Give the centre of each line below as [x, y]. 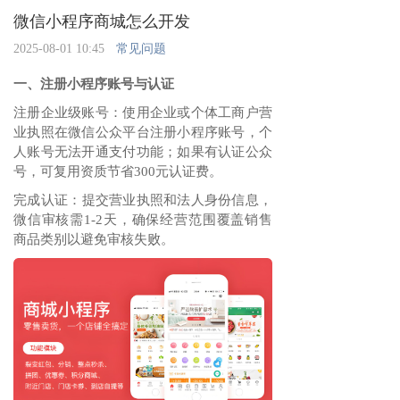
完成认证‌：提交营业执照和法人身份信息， [143, 200]
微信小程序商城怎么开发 [102, 21]
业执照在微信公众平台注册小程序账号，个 [143, 132]
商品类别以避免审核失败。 [94, 239]
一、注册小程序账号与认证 [94, 84]
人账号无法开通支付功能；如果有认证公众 [143, 152]
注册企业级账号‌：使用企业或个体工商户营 [143, 112]
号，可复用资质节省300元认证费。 [118, 171]
